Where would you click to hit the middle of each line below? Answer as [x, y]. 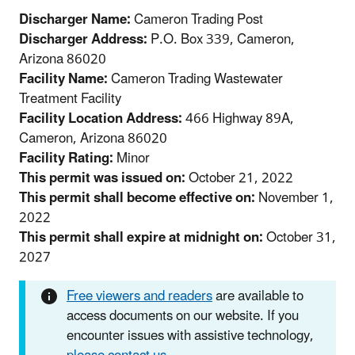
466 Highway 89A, [238, 118]
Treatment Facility [70, 99]
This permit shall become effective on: [137, 198]
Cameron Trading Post [197, 19]
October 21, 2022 [239, 178]
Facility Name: [63, 79]
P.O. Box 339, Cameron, [221, 39]
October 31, [300, 237]
